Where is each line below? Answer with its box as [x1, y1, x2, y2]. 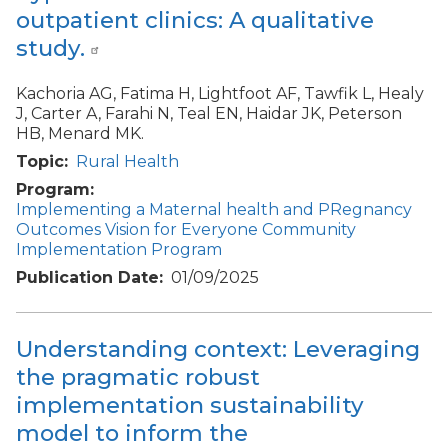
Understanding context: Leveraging [16, 335, 420, 364]
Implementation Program [16, 240, 222, 260]
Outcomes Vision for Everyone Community [16, 220, 356, 240]
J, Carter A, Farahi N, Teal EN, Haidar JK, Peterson [16, 104, 402, 124]
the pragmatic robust [16, 363, 260, 392]
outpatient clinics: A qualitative [16, 5, 374, 34]
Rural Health [76, 152, 179, 172]
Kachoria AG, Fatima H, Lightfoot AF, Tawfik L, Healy [16, 84, 424, 104]
